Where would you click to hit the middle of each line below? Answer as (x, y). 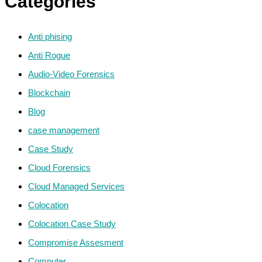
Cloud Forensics (59, 167)
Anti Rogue (49, 55)
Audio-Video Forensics (71, 74)
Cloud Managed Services (76, 186)
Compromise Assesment (76, 242)
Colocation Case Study (72, 223)
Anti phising (50, 36)
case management (64, 130)
